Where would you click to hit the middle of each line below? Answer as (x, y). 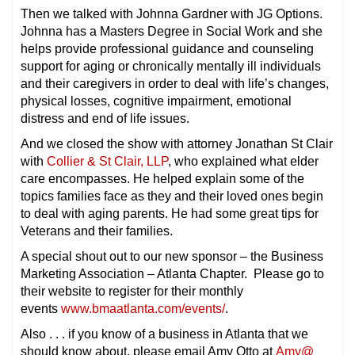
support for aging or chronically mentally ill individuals (171, 66)
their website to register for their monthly (132, 291)
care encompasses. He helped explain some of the (162, 179)
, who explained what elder (243, 161)
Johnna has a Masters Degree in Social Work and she (172, 31)
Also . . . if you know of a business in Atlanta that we (164, 334)
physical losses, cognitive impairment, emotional (156, 101)
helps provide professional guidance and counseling (167, 49)
